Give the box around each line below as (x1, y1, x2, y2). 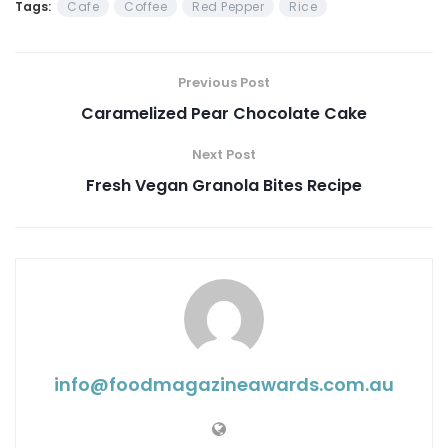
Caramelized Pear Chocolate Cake (81, 101, 367, 125)
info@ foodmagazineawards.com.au (54, 371, 394, 397)
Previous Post (178, 72, 270, 92)
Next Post (192, 144, 256, 164)
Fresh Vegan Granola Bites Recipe (86, 173, 362, 197)
